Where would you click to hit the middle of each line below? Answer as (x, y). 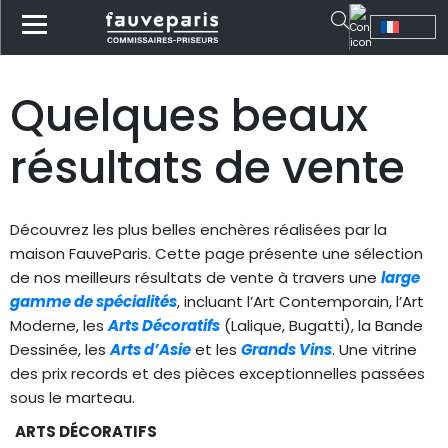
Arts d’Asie (150, 349)
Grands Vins (286, 349)
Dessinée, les (60, 349)
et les (216, 349)
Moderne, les (59, 325)
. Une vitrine (374, 349)
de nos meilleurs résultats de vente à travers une (195, 277)
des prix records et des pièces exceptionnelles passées (217, 373)
